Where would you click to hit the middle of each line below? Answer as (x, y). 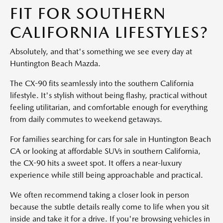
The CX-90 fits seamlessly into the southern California (102, 83)
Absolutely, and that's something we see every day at (101, 51)
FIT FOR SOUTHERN (88, 13)
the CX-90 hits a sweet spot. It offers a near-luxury (96, 163)
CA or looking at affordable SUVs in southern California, (105, 151)
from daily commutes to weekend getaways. (86, 119)
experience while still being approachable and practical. (107, 175)
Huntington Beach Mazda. (55, 63)
